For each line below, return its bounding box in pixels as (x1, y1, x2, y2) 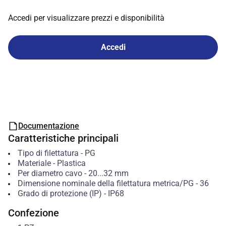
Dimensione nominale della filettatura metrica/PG (17, 179, 194, 188)
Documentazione (18, 121, 79, 131)
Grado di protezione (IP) (17, 189, 102, 198)
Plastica (56, 158, 86, 168)
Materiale (17, 158, 51, 168)
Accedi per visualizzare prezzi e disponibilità (8, 13, 164, 23)
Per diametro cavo (17, 168, 82, 178)
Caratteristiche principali (8, 132, 119, 144)
